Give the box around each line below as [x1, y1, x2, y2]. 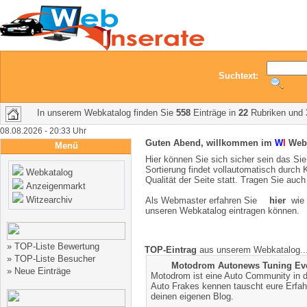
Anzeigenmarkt [25, 181, 86, 191]
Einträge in [191, 108, 238, 118]
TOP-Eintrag [145, 245, 197, 255]
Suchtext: [219, 71, 267, 81]
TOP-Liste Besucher [14, 254, 95, 264]
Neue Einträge [14, 266, 71, 276]
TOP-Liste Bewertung [14, 241, 99, 251]
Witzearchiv [25, 195, 73, 205]
